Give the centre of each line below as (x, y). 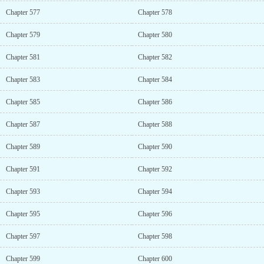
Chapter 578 (155, 12)
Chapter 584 (155, 80)
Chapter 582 (155, 57)
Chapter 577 (23, 12)
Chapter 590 (155, 147)
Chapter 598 (155, 236)
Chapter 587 (23, 124)
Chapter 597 (23, 236)
